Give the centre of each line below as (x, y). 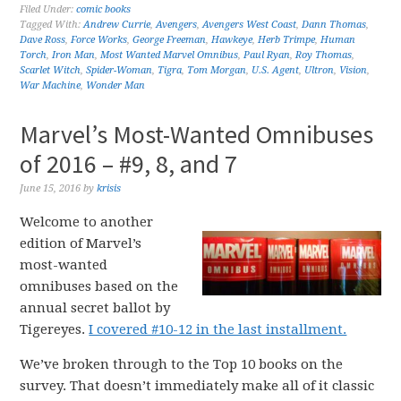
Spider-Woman (119, 70)
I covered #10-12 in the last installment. (218, 329)
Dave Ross (43, 39)
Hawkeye (232, 39)
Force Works (99, 39)
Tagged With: (52, 24)
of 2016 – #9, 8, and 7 (129, 163)
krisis (109, 188)
